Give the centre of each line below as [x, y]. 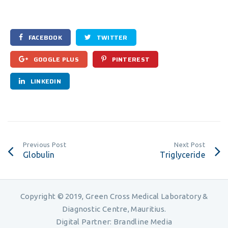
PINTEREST [130, 59]
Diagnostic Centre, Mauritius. [114, 209]
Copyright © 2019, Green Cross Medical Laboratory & [114, 196]
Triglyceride [182, 155]
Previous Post [45, 145]
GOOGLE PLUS [55, 59]
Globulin [39, 155]
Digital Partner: [84, 222]
